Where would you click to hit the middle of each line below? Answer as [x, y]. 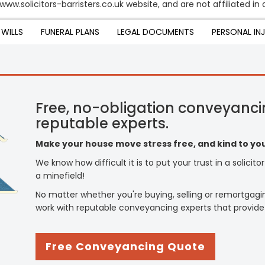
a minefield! [60, 176]
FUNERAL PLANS [70, 32]
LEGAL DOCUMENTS [156, 32]
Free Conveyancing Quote [125, 246]
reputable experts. [102, 123]
